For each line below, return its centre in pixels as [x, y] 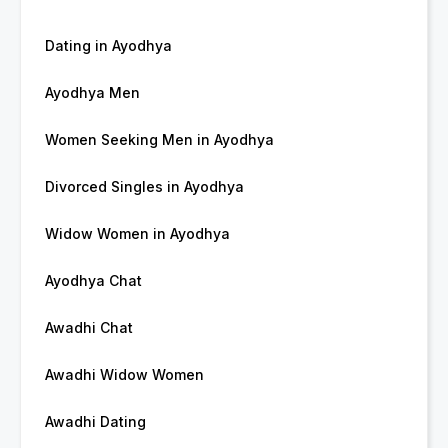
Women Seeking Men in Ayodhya [159, 140]
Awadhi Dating [95, 422]
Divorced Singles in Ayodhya [144, 187]
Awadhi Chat [89, 328]
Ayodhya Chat [93, 281]
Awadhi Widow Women [124, 375]
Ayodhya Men [92, 93]
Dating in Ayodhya [108, 46]
